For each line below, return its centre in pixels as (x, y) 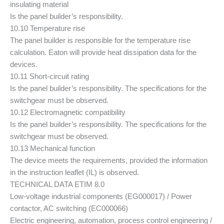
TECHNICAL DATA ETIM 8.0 (57, 184)
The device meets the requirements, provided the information (109, 160)
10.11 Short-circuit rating (49, 76)
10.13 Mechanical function (52, 148)
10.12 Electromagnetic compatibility (68, 112)
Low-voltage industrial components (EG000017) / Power (101, 196)
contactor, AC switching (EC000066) (69, 208)
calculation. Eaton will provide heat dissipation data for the (103, 52)
